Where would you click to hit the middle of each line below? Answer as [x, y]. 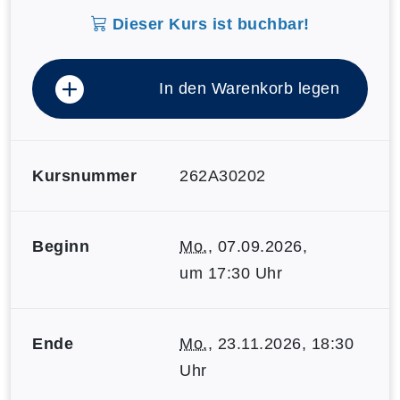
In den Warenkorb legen [249, 88]
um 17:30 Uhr [231, 273]
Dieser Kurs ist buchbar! [208, 24]
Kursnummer [84, 175]
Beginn [61, 246]
